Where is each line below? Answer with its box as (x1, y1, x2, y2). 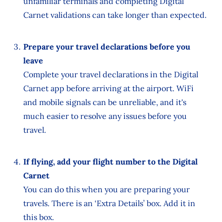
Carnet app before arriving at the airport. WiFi (23, 83, 194, 93)
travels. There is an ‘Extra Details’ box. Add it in (23, 198, 195, 208)
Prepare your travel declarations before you (23, 41, 190, 52)
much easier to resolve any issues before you (23, 111, 187, 121)
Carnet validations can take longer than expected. (23, 9, 207, 20)
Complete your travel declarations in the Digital (23, 69, 198, 79)
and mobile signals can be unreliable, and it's (23, 97, 186, 107)
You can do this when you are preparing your (23, 184, 190, 194)
